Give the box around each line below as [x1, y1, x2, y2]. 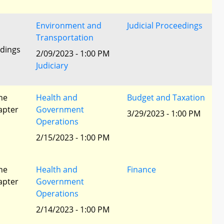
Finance [127, 164, 156, 175]
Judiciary [36, 60, 68, 71]
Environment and [36, 20, 101, 31]
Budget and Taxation [127, 92, 205, 103]
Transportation [36, 32, 93, 43]
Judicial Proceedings [127, 20, 202, 31]
